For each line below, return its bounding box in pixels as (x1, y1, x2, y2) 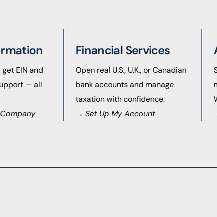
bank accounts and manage (76, 79, 174, 90)
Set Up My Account (85, 108, 155, 119)
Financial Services (76, 43, 170, 58)
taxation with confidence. (76, 94, 165, 105)
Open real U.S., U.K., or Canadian (76, 65, 186, 76)
